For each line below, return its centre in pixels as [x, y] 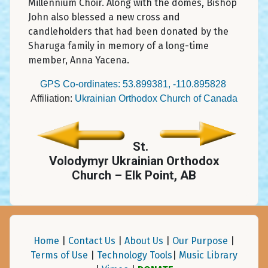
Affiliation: [53, 98]
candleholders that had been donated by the [128, 31]
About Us [144, 240]
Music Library [208, 255]
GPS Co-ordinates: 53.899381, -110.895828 [133, 84]
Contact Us [92, 240]
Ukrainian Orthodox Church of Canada [156, 98]
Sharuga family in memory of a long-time [118, 45]
